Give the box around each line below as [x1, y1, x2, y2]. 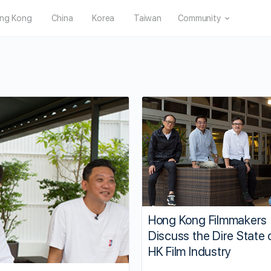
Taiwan [134, 13, 162, 23]
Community [177, 13, 221, 23]
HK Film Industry [148, 244, 232, 259]
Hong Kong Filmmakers [148, 212, 267, 227]
